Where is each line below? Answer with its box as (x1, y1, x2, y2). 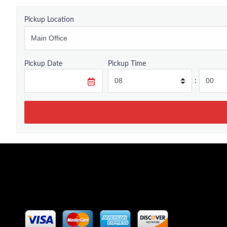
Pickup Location (24, 15, 74, 23)
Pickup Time (108, 59, 146, 67)
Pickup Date (24, 59, 62, 67)
